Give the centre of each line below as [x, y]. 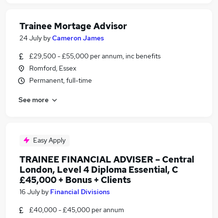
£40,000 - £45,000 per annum [77, 210]
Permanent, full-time [61, 80]
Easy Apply [49, 140]
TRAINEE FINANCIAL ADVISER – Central [107, 159]
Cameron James [78, 38]
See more [34, 100]
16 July [30, 192]
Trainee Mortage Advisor [73, 26]
